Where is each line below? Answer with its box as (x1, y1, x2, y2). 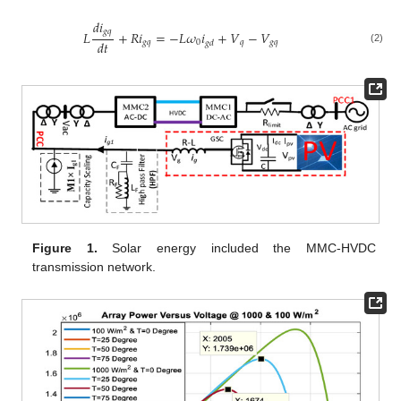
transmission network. (32, 259, 157, 274)
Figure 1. (32, 240, 98, 255)
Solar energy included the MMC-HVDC (97, 240, 376, 255)
